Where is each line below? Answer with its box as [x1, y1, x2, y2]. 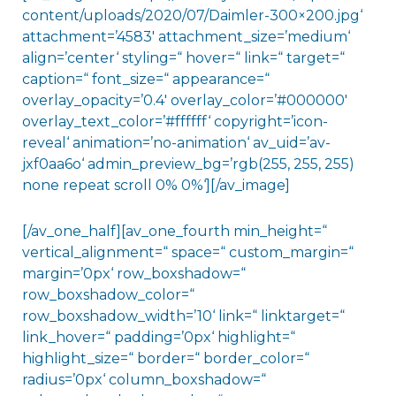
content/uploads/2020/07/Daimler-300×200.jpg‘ [21, 6, 362, 24]
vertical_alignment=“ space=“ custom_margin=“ [21, 243, 354, 261]
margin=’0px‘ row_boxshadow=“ [21, 264, 246, 282]
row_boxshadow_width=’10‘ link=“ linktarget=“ [21, 307, 345, 324]
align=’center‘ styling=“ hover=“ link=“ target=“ [21, 49, 345, 66]
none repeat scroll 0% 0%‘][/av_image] [21, 176, 290, 194]
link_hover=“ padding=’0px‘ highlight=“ [21, 328, 295, 346]
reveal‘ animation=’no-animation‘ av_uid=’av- [21, 133, 331, 151]
